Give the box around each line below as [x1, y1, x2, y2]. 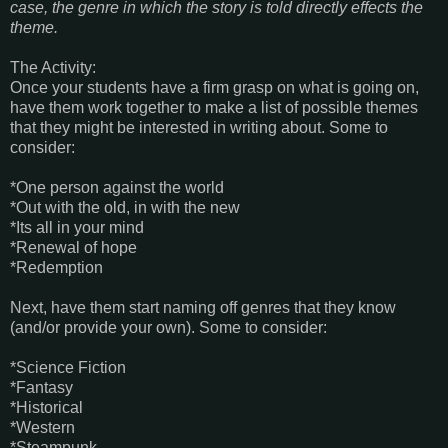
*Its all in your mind [10, 219, 144, 237]
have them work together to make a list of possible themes [10, 99, 418, 117]
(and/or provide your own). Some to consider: [10, 319, 327, 337]
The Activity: [10, 59, 96, 77]
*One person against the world [10, 179, 224, 197]
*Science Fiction [10, 359, 126, 377]
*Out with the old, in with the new [10, 199, 240, 217]
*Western [10, 419, 75, 437]
